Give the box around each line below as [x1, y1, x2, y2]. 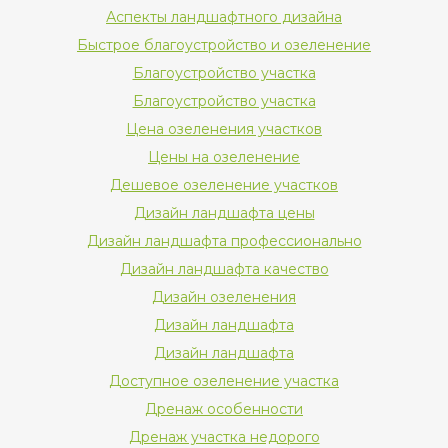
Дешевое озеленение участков [110, 176, 338, 195]
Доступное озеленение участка [109, 372, 339, 391]
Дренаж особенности [145, 400, 303, 419]
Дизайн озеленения [152, 288, 296, 307]
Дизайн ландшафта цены [133, 204, 315, 223]
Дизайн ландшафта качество [119, 260, 329, 279]
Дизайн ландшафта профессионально [86, 232, 362, 251]
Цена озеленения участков [126, 120, 322, 139]
